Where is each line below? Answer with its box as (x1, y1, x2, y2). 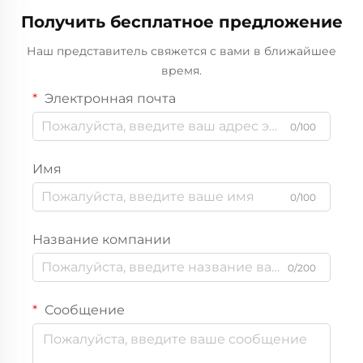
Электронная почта (41, 90, 176, 106)
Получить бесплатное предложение (20, 11, 343, 32)
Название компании (32, 231, 171, 247)
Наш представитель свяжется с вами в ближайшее (27, 43, 336, 58)
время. (161, 62, 202, 78)
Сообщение (41, 301, 125, 318)
